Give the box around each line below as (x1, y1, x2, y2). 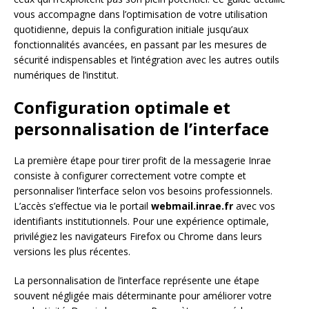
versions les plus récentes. (14, 244, 130, 258)
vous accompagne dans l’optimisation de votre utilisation (14, 7, 268, 21)
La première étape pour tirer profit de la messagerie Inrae (14, 153, 271, 167)
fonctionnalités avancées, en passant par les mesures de (14, 37, 267, 51)
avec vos (233, 199, 275, 212)
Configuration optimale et (14, 95, 230, 119)
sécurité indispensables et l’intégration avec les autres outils (14, 52, 279, 66)
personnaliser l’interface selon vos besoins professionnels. (14, 183, 272, 197)
